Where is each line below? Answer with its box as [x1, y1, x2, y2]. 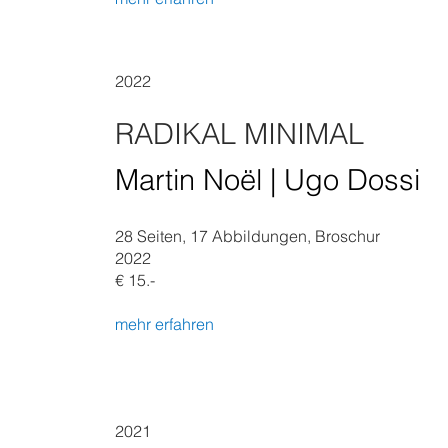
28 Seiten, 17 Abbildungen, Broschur [115, 226, 380, 246]
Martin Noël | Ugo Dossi [115, 162, 420, 197]
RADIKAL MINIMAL [115, 116, 364, 151]
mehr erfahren [115, 314, 214, 334]
